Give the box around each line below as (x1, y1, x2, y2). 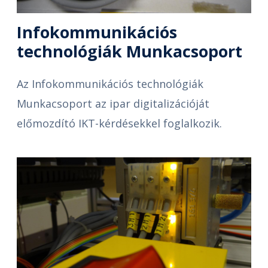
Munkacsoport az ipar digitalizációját (17, 96, 209, 111)
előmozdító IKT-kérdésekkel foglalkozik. (17, 116, 222, 130)
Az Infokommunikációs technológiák (17, 77, 203, 91)
